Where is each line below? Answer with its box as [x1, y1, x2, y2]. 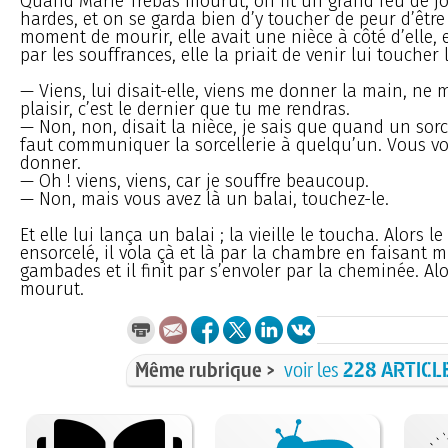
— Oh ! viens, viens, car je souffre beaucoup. [20, 169, 369, 192]
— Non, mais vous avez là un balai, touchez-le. [20, 187, 389, 210]
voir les [284, 355, 343, 383]
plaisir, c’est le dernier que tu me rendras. [20, 97, 350, 120]
